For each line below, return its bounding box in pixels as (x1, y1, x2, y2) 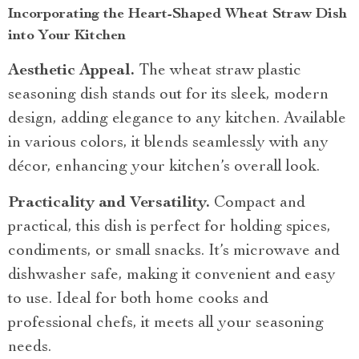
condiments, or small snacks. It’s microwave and (8, 243, 340, 260)
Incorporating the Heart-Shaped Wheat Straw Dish (8, 6, 347, 22)
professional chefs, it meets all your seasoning (8, 315, 324, 332)
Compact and (214, 195, 305, 212)
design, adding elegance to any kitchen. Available (8, 111, 346, 127)
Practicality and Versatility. (8, 195, 214, 212)
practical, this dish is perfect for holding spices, (8, 219, 331, 236)
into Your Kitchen (8, 28, 126, 43)
